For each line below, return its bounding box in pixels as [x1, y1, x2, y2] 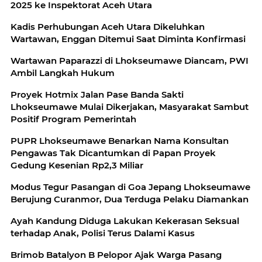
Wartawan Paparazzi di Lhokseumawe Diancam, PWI [11, 55, 249, 67]
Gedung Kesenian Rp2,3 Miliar [11, 160, 143, 171]
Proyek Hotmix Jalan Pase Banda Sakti [11, 89, 184, 101]
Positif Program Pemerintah [11, 113, 136, 125]
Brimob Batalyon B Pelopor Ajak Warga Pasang [11, 249, 222, 261]
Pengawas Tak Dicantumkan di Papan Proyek [11, 147, 216, 159]
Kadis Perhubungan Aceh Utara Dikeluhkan [11, 21, 205, 33]
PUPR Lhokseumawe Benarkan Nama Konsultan [11, 135, 229, 147]
